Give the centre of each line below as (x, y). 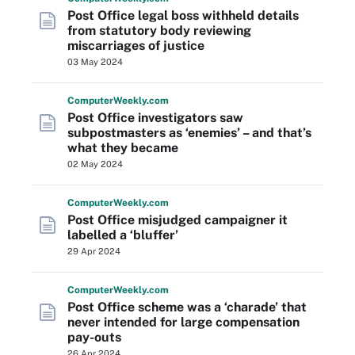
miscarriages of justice (136, 46)
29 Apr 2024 (94, 251)
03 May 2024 (95, 62)
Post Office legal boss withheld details (183, 15)
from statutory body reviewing (159, 31)
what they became (123, 148)
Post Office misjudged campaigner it (177, 220)
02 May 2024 (95, 164)
